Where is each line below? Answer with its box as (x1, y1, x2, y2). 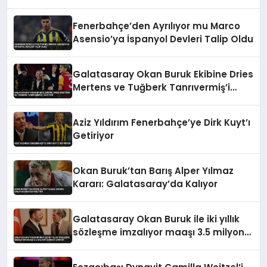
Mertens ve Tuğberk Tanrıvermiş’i (73, 80, 231, 94)
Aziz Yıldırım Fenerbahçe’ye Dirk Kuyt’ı (73, 116, 251, 129)
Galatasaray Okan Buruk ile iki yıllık (73, 212, 240, 225)
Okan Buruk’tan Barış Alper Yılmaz (73, 164, 234, 177)
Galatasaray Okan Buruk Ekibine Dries (73, 67, 254, 80)
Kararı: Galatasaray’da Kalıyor (73, 177, 218, 190)
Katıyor (73, 94, 107, 107)
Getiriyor (73, 129, 114, 142)
